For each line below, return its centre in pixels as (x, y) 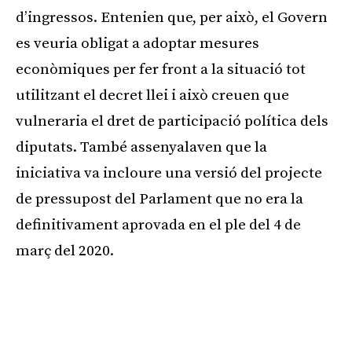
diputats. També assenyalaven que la (141, 147)
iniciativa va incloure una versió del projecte (169, 173)
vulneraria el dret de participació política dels (172, 121)
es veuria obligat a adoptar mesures (137, 43)
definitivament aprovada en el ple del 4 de (158, 225)
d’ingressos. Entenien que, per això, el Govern (172, 17)
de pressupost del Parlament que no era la (159, 199)
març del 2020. (65, 251)
